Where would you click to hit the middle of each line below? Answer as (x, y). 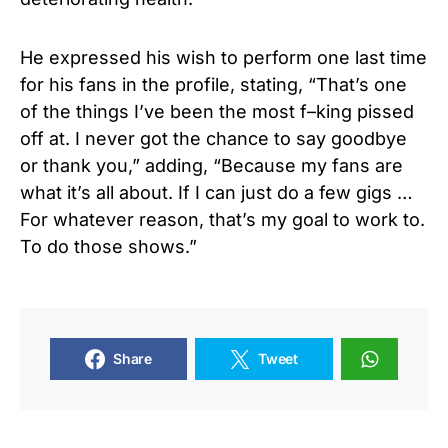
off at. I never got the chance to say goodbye (213, 138)
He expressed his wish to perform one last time (223, 57)
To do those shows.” (108, 246)
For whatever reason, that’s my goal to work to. (222, 219)
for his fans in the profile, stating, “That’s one (213, 84)
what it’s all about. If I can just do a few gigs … (216, 192)
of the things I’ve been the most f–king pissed (217, 111)
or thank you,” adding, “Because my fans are (211, 165)
